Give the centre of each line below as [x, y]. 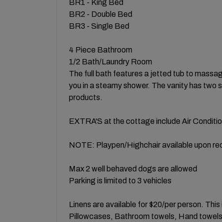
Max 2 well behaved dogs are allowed [133, 168]
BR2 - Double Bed [101, 14]
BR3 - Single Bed [99, 26]
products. [86, 97]
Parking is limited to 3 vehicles [120, 180]
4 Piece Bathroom [101, 50]
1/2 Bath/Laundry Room [111, 61]
